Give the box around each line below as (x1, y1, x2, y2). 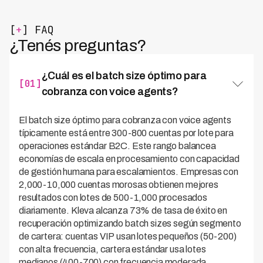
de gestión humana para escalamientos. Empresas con (19, 167, 238, 177)
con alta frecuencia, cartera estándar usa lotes (19, 244, 206, 254)
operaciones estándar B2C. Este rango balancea (19, 141, 216, 151)
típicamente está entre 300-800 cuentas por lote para (19, 128, 234, 138)
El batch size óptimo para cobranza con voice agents (19, 115, 231, 125)
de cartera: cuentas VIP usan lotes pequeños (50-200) (19, 231, 236, 241)
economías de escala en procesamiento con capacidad (19, 154, 240, 164)
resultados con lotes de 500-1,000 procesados (19, 193, 207, 203)
